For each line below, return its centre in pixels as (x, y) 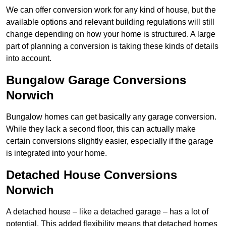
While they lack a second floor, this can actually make (101, 129)
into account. (29, 59)
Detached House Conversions (92, 175)
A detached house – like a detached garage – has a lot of (107, 212)
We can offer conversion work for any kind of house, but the (111, 10)
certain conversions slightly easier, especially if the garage (110, 141)
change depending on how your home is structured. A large (111, 34)
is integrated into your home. (56, 153)
